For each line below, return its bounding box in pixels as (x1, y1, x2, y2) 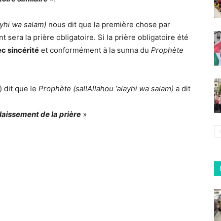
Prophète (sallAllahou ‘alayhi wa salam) (38, 83, 174, 93)
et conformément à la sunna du (39, 45, 151, 55)
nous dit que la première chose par (46, 19, 170, 29)
